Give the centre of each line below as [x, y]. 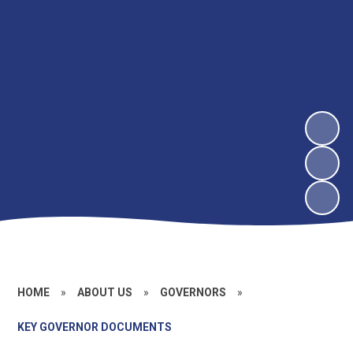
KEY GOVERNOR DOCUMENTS [95, 327]
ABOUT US [105, 292]
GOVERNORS [193, 292]
